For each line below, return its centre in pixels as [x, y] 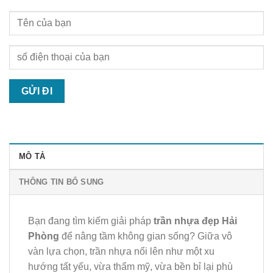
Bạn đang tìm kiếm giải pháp [91, 221]
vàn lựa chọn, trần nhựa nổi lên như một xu [121, 252]
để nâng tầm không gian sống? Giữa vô [146, 236]
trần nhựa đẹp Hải [195, 221]
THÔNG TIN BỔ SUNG [62, 182]
